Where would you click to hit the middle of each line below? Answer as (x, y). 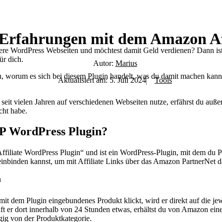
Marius (126, 63)
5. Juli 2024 (128, 80)
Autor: (104, 63)
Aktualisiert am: (84, 80)
